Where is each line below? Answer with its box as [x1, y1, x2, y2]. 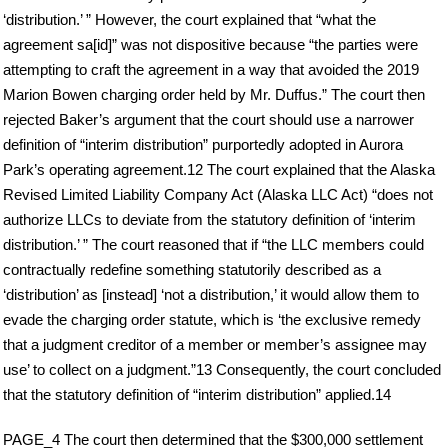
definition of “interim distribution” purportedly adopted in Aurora [3, 135, 403, 153]
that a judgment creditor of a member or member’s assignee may [3, 335, 427, 353]
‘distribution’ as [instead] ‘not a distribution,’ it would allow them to [3, 285, 419, 303]
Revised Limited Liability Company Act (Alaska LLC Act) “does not [3, 185, 433, 203]
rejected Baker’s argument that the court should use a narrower [3, 110, 414, 128]
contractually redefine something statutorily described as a [3, 260, 381, 278]
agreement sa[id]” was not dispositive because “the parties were [3, 35, 418, 53]
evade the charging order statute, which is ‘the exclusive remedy [3, 310, 421, 328]
